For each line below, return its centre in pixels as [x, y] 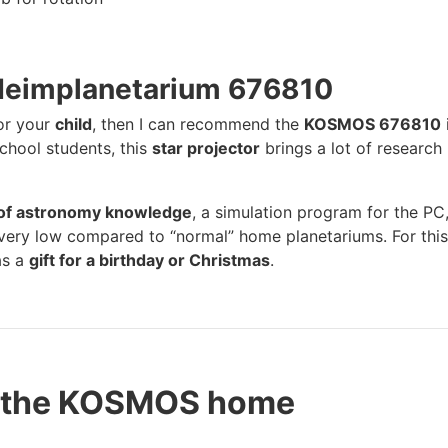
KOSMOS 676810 [372, 124]
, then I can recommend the [198, 124]
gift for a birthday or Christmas [149, 260]
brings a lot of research [351, 148]
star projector [206, 148]
